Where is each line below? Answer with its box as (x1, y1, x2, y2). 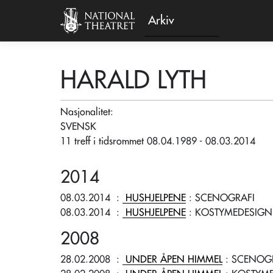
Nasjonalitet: (60, 107, 116, 117)
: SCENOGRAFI (186, 193, 255, 203)
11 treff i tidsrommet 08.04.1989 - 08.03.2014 (60, 136, 255, 146)
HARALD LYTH (60, 68, 207, 93)
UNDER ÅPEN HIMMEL (126, 255, 222, 264)
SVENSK (60, 122, 96, 132)
